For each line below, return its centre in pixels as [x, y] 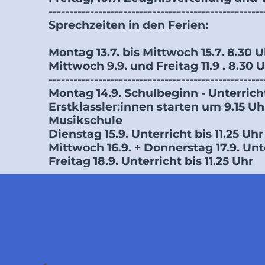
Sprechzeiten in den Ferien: [128, 25]
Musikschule [85, 120]
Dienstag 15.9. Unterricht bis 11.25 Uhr [156, 134]
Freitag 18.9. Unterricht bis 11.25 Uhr [151, 161]
